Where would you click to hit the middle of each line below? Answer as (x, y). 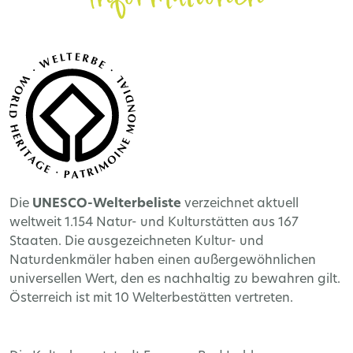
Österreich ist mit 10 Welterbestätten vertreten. (151, 298)
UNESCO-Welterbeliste (107, 204)
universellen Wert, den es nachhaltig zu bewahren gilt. (175, 279)
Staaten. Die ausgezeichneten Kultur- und (137, 242)
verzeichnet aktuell (240, 204)
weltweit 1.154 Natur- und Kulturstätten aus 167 (154, 223)
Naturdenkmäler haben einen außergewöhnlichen (163, 260)
